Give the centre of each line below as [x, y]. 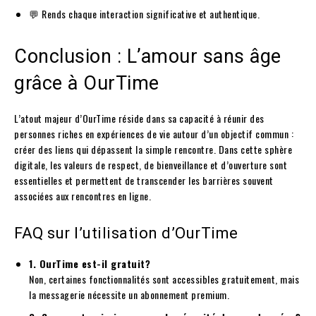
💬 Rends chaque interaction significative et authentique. [144, 13]
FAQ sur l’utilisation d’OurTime [126, 233]
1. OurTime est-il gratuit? [90, 263]
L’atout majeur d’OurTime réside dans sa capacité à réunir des [139, 118]
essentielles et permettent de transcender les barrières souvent [144, 180]
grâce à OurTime [87, 83]
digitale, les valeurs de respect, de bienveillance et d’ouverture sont [151, 164]
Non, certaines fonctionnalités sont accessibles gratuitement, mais [164, 279]
